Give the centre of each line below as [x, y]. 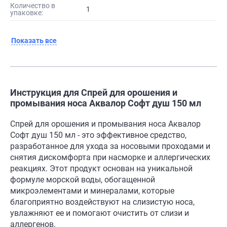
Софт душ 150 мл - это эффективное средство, [98, 135]
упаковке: [27, 13]
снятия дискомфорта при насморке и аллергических [110, 158]
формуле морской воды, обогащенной [83, 180]
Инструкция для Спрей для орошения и [94, 93]
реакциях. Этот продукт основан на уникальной [101, 169]
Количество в [33, 6]
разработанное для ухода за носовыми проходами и [110, 146]
